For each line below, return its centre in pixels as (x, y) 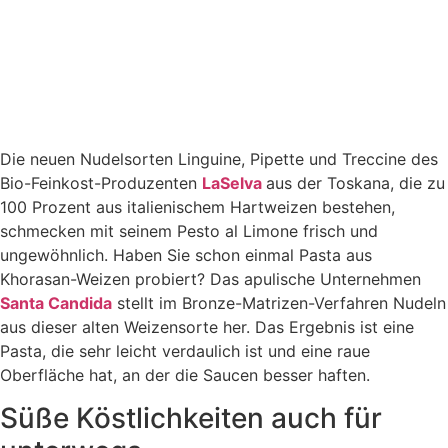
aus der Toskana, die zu (355, 183)
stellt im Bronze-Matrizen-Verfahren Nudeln (279, 303)
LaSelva (232, 183)
